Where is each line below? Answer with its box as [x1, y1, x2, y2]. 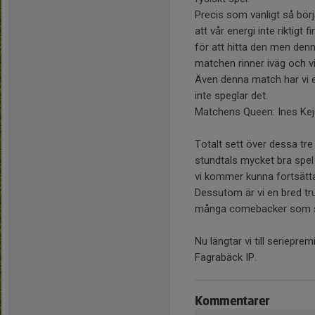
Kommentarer [195, 295, 270, 308]
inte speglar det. [195, 89, 271, 102]
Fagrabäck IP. [195, 250, 257, 264]
